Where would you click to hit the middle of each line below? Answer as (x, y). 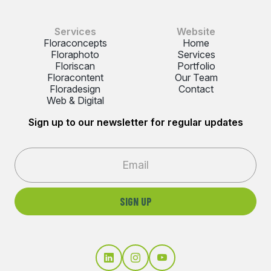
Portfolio (196, 66)
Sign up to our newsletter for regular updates (135, 122)
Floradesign (75, 89)
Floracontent (75, 77)
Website (196, 31)
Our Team (196, 77)
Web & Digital (75, 100)
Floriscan (75, 66)
